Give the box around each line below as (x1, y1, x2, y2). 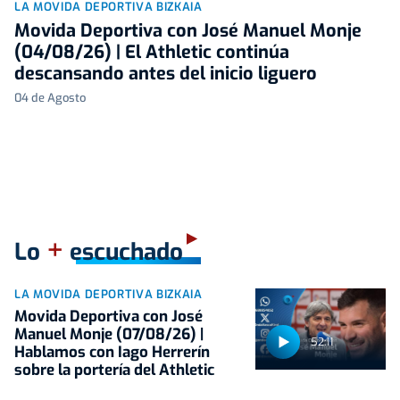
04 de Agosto (14, 89, 86, 105)
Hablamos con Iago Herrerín (14, 341, 210, 362)
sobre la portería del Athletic (14, 359, 214, 380)
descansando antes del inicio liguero (14, 61, 317, 86)
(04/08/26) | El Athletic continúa (14, 39, 289, 64)
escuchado (63, 236, 183, 268)
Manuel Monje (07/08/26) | (14, 323, 204, 345)
